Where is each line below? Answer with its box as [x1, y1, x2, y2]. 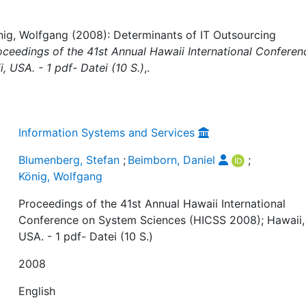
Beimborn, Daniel [128, 152, 216, 167]
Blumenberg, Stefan [18, 152, 120, 167]
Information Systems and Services [18, 125, 195, 139]
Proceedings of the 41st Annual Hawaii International [18, 196, 286, 210]
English [18, 283, 56, 298]
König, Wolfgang [18, 169, 103, 183]
